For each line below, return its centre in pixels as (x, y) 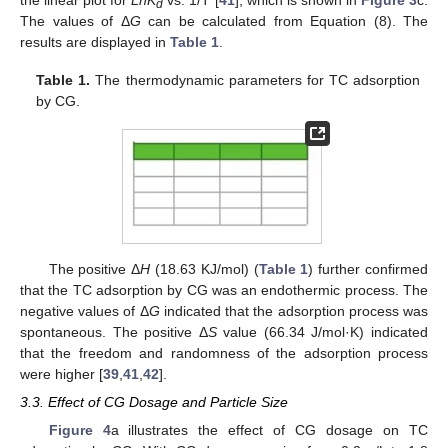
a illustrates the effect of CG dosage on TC (269, 430)
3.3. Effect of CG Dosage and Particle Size (154, 401)
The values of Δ (75, 20)
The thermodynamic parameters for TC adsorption (255, 79)
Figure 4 (79, 430)
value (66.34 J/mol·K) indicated (322, 331)
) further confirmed (368, 268)
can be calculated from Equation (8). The (284, 20)
